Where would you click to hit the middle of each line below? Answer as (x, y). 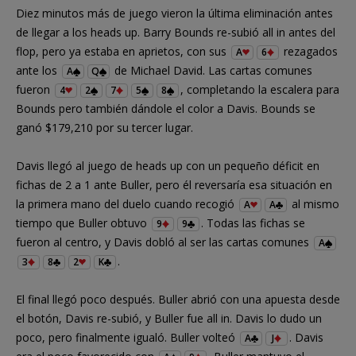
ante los (38, 70)
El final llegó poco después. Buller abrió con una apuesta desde (178, 299)
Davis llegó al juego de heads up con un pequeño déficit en (168, 165)
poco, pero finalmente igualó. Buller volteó (127, 337)
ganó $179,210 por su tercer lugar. (104, 127)
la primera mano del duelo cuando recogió (127, 203)
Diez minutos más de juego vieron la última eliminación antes (174, 13)
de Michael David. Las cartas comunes (212, 70)
